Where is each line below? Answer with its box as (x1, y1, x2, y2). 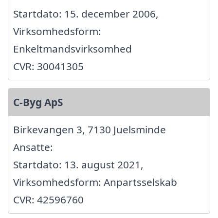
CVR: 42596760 (13, 193, 84, 207)
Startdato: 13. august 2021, (13, 158, 144, 172)
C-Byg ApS (13, 95, 63, 109)
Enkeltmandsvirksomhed (13, 42, 132, 56)
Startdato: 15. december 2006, (13, 7, 159, 21)
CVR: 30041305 (13, 59, 84, 73)
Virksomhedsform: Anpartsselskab (13, 175, 177, 189)
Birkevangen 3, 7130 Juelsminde (13, 123, 166, 137)
